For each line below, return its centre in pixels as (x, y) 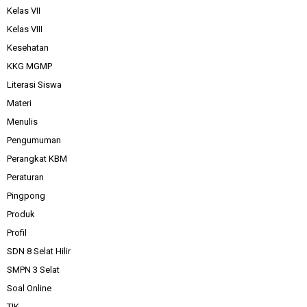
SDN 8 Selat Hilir (39, 251)
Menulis (22, 122)
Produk (21, 214)
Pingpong (26, 196)
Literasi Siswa (34, 85)
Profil (17, 233)
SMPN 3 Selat (33, 270)
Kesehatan (28, 48)
